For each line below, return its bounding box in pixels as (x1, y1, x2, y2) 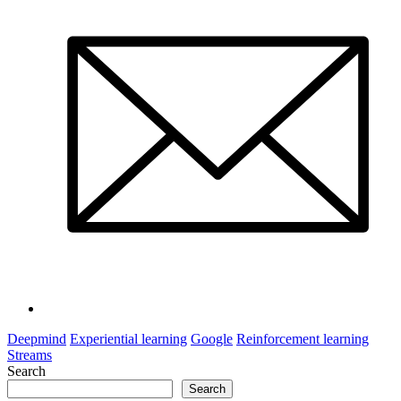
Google (191, 331, 233, 347)
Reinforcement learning (236, 331, 369, 347)
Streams (7, 347, 52, 363)
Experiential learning (70, 331, 187, 347)
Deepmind (7, 331, 66, 347)
